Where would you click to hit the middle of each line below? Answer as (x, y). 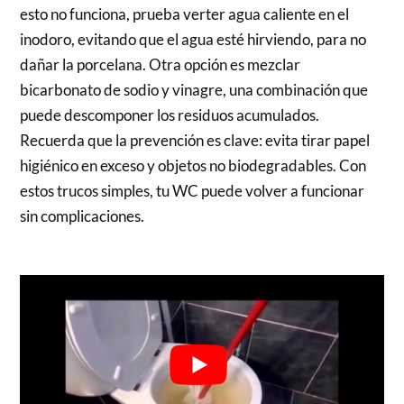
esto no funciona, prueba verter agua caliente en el (185, 14)
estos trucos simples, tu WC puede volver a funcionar (193, 191)
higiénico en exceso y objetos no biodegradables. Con (193, 166)
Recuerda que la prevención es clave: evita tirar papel (195, 141)
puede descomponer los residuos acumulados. (170, 115)
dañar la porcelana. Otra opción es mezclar (161, 65)
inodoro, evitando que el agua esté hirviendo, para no (193, 40)
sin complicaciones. (83, 216)
